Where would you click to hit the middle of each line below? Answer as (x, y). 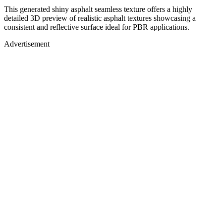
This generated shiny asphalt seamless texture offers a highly (98, 9)
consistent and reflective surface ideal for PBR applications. (97, 27)
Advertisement (27, 44)
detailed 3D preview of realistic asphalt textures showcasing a (100, 18)
